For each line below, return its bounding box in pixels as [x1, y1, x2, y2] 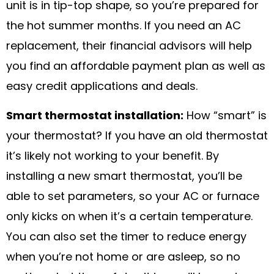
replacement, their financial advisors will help [6, 41, 252, 53]
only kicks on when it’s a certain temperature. [6, 211, 253, 223]
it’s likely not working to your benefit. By [6, 150, 219, 163]
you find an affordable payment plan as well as [6, 61, 265, 73]
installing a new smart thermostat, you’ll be [6, 171, 242, 183]
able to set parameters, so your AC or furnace [6, 191, 259, 203]
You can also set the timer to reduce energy [6, 231, 246, 243]
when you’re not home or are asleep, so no [6, 251, 240, 264]
